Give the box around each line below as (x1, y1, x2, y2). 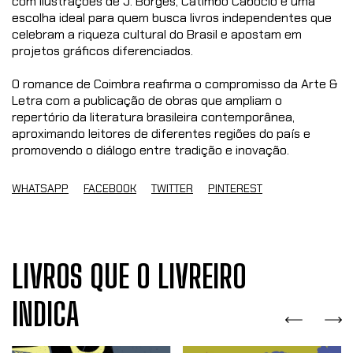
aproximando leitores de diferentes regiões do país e (12, 125, 310, 143)
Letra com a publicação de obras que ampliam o (12, 92, 282, 110)
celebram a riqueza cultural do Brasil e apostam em (12, 26, 302, 43)
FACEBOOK (84, 181, 136, 196)
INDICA (12, 295, 79, 334)
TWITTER (151, 181, 193, 196)
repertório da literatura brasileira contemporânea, (12, 109, 295, 126)
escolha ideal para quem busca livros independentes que (12, 9, 332, 27)
